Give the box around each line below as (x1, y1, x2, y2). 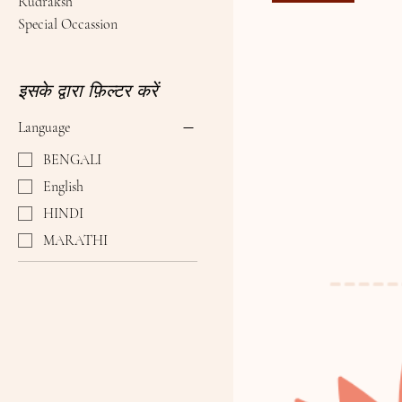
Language (18, 118, 70, 136)
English (43, 177, 83, 196)
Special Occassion (18, 15, 118, 33)
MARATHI (43, 231, 108, 249)
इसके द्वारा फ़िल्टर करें (18, 79, 158, 102)
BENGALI (43, 150, 101, 169)
